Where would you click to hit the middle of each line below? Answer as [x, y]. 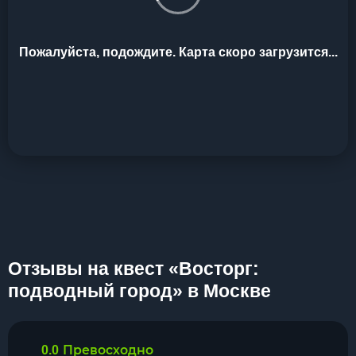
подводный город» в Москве [139, 291]
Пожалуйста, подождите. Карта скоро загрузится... [178, 52]
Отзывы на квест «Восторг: [133, 269]
